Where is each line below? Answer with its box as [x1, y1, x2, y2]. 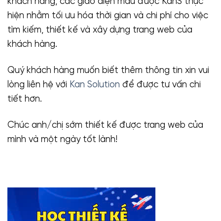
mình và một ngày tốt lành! [7, 135, 117, 145]
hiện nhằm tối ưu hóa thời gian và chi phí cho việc [7, 11, 208, 21]
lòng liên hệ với [7, 80, 70, 90]
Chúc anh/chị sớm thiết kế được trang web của [7, 120, 203, 131]
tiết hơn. [7, 94, 42, 105]
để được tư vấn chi [120, 80, 201, 90]
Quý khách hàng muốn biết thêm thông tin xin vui [7, 66, 209, 76]
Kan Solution [70, 80, 120, 90]
